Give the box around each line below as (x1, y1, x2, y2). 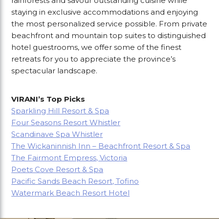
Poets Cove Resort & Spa (11, 165, 104, 175)
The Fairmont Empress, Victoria (11, 153, 128, 163)
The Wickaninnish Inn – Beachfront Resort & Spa (11, 141, 191, 151)
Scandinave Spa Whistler (11, 130, 103, 139)
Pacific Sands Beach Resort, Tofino (11, 176, 139, 186)
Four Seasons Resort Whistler (11, 118, 121, 128)
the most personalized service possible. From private (11, 19, 208, 29)
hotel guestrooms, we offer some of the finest (11, 43, 182, 52)
